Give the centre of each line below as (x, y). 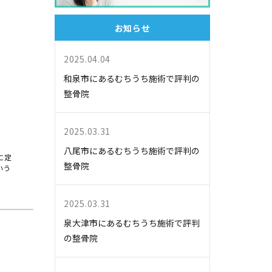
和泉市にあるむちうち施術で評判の (132, 79)
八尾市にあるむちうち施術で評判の (132, 151)
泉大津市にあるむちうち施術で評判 (132, 223)
